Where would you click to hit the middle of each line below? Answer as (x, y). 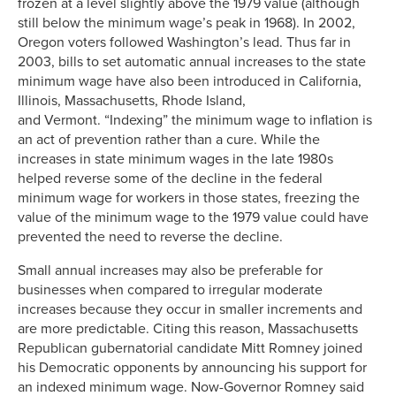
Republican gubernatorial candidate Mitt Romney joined (190, 348)
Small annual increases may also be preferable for (170, 270)
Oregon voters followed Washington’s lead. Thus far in (184, 42)
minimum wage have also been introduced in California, (190, 81)
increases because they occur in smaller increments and (190, 309)
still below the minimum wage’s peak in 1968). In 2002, (187, 23)
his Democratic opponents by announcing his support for (192, 367)
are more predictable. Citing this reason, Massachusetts (188, 328)
